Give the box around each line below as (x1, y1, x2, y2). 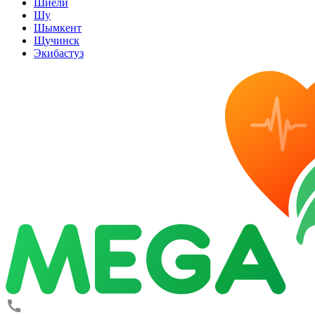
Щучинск (34, 34, 79, 47)
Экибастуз (34, 47, 84, 60)
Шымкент (34, 22, 82, 34)
